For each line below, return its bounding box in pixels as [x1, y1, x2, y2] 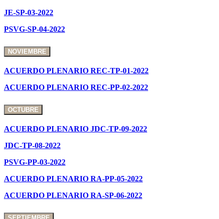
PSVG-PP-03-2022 [4, 157, 66, 166]
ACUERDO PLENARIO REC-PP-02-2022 [4, 83, 148, 91]
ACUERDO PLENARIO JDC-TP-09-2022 [4, 124, 147, 133]
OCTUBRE [8, 106, 39, 113]
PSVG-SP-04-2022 [4, 25, 65, 34]
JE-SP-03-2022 [4, 8, 53, 17]
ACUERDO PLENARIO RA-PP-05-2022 [4, 174, 143, 183]
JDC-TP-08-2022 [4, 141, 61, 150]
